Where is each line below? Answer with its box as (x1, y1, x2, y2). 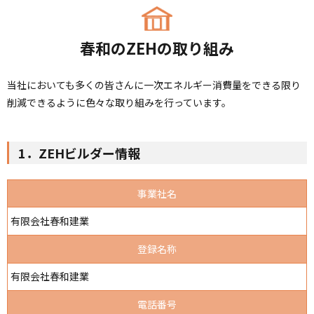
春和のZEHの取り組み (80, 36, 234, 59)
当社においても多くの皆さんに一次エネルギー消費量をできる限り (7, 78, 301, 93)
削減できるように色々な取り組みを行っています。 (7, 95, 231, 110)
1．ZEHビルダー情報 (18, 143, 140, 162)
